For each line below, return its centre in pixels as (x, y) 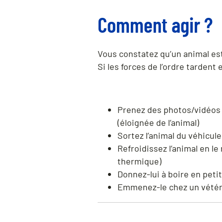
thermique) (139, 161)
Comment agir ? (155, 25)
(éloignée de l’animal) (158, 122)
